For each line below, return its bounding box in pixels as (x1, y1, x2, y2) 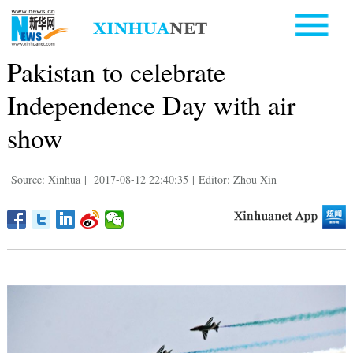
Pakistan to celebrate (6, 53, 225, 90)
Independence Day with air (6, 86, 295, 123)
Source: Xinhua (10, 171, 80, 187)
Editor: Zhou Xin (198, 171, 277, 187)
